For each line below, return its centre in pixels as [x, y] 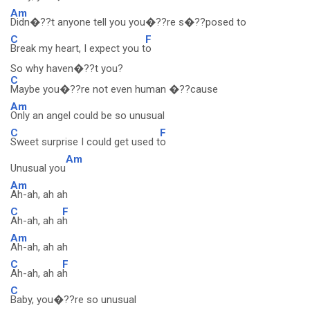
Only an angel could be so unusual [88, 116]
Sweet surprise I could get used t [85, 142]
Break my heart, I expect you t [78, 48]
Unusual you [38, 168]
